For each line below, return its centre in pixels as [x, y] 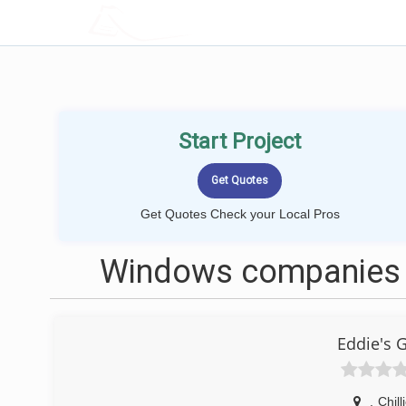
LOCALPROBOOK [193, 22]
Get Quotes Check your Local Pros [240, 214]
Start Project [240, 141]
